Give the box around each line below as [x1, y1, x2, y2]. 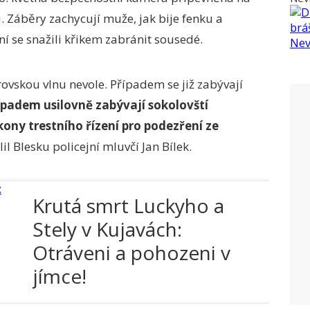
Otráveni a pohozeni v [33, 239, 230, 266]
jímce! [33, 263, 86, 289]
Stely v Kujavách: [33, 216, 182, 242]
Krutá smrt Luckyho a [33, 192, 224, 219]
